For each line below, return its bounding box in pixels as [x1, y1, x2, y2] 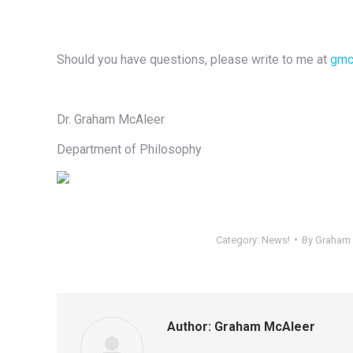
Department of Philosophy [57, 141, 202, 157]
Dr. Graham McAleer [57, 111, 165, 127]
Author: [167, 318, 211, 334]
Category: [216, 233, 262, 246]
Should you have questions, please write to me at [57, 51, 330, 67]
